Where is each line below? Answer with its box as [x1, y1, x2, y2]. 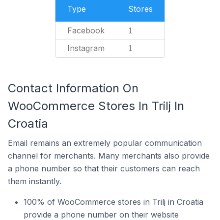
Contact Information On [8, 81, 138, 95]
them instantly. [8, 176, 61, 186]
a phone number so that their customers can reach [8, 164, 200, 173]
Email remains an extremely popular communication [8, 138, 202, 148]
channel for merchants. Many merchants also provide [8, 151, 210, 161]
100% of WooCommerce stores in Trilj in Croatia [24, 197, 203, 207]
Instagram [67, 43, 105, 53]
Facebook [67, 26, 105, 35]
